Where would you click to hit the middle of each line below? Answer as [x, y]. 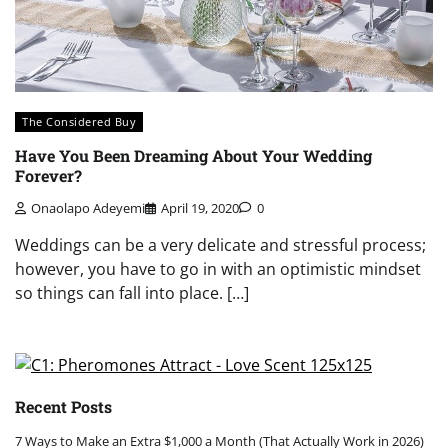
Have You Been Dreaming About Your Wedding [193, 155]
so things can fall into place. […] [132, 292]
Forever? [48, 175]
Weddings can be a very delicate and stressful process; [220, 244]
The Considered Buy [79, 122]
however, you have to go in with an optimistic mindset [218, 268]
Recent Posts [63, 406]
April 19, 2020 [200, 207]
